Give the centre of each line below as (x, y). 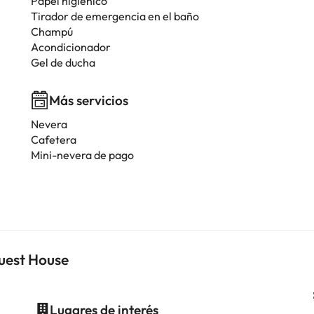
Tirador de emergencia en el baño (115, 16)
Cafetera (54, 139)
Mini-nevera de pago (82, 155)
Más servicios (89, 100)
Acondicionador (71, 47)
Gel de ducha (63, 62)
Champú (52, 32)
